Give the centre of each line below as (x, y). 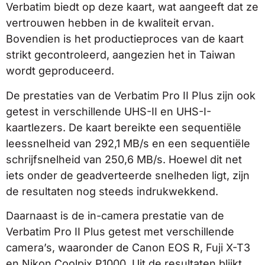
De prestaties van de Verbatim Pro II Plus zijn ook (131, 95)
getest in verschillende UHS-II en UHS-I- (109, 111)
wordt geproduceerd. (60, 71)
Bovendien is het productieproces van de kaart (125, 39)
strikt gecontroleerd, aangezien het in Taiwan (121, 55)
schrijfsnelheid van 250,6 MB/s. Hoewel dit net (124, 159)
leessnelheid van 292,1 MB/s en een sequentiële (128, 143)
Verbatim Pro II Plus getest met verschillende (120, 231)
